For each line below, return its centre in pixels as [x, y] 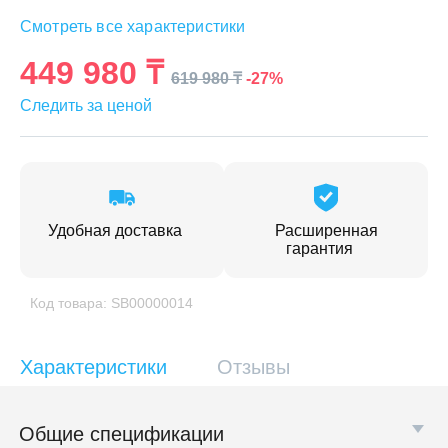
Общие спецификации [121, 434]
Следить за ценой [86, 105]
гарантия [321, 248]
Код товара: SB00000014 [111, 303]
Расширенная [326, 230]
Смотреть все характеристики [133, 26]
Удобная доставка [117, 230]
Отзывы [253, 367]
